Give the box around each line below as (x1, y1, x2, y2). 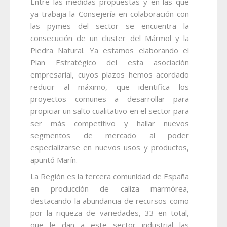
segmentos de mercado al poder (30, 130, 189, 140)
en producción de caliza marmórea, (30, 183, 189, 194)
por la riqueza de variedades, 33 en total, (30, 207, 189, 218)
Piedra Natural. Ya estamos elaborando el (30, 45, 189, 55)
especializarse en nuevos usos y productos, (30, 142, 189, 153)
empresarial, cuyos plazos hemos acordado (30, 69, 189, 80)
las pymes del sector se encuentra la (30, 20, 189, 31)
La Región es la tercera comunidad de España (30, 171, 189, 181)
